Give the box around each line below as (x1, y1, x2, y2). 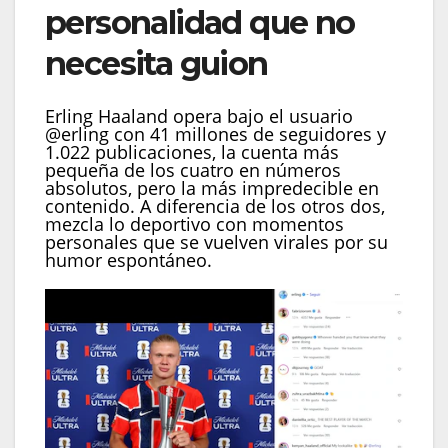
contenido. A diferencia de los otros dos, (45, 193, 385, 218)
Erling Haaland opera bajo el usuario (45, 103, 353, 128)
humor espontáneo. (45, 247, 212, 272)
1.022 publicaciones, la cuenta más (45, 139, 339, 164)
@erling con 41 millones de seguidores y (45, 121, 386, 146)
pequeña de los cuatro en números (45, 157, 341, 182)
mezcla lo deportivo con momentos (45, 211, 344, 236)
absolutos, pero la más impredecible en (45, 175, 379, 200)
